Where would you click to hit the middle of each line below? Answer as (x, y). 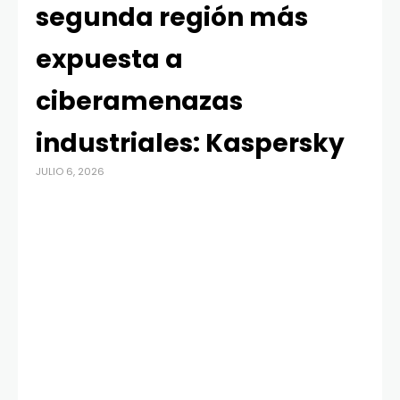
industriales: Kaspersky (190, 144)
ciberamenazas (139, 102)
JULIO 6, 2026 (70, 172)
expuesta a (109, 60)
